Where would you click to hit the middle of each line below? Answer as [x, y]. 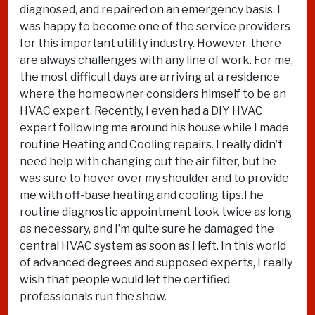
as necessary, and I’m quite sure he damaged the [147, 229]
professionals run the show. [93, 296]
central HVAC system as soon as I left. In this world [153, 246]
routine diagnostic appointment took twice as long [156, 212]
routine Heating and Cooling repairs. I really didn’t [151, 144]
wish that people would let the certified [125, 279]
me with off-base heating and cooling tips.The [142, 195]
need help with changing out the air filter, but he [148, 161]
